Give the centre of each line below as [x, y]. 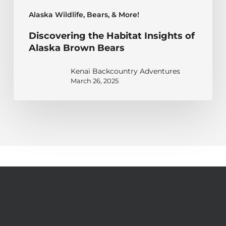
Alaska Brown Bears [76, 48]
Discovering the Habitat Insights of [111, 36]
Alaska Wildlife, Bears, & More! [84, 15]
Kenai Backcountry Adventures [125, 71]
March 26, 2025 [94, 81]
